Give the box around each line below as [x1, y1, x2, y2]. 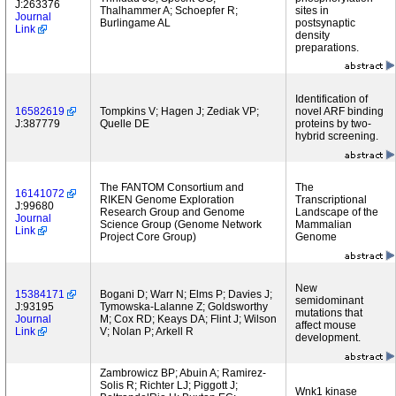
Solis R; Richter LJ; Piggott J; [100, 379, 238, 392]
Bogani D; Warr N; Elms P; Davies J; [100, 288, 272, 301]
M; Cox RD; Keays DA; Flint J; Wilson [100, 313, 277, 325]
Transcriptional [295, 194, 367, 206]
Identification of [295, 93, 368, 105]
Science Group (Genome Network [100, 218, 262, 231]
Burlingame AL [100, 17, 171, 29]
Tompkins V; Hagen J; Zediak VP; [100, 105, 259, 118]
